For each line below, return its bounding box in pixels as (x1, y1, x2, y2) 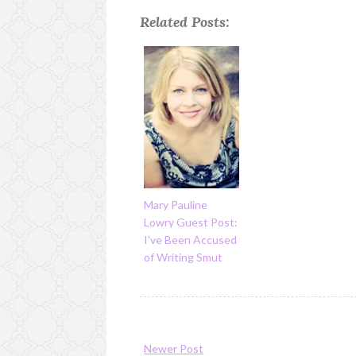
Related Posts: (140, 12, 230, 31)
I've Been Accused (144, 233, 238, 247)
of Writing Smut (144, 250, 223, 265)
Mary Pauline (144, 198, 208, 212)
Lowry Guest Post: (144, 215, 238, 230)
